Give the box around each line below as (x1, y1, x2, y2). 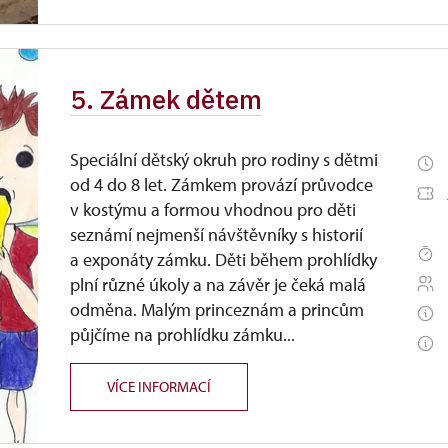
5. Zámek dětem (70, 82, 263, 116)
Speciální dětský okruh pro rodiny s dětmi (70, 148, 379, 171)
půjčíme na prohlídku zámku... (70, 323, 296, 346)
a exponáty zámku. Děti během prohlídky (70, 248, 378, 271)
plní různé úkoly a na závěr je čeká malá (70, 273, 367, 296)
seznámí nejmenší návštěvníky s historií (70, 223, 364, 246)
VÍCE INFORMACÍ (107, 377, 212, 396)
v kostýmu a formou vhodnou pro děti (70, 198, 357, 221)
